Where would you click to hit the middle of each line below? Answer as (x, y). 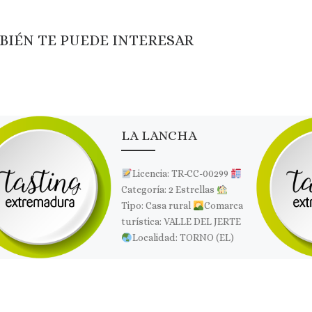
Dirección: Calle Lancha (183, 254)
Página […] (211, 270)
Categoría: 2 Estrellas (169, 190)
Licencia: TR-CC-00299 (182, 174)
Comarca (224, 206)
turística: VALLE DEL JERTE (181, 222)
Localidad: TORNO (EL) (184, 238)
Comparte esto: (151, 303)
